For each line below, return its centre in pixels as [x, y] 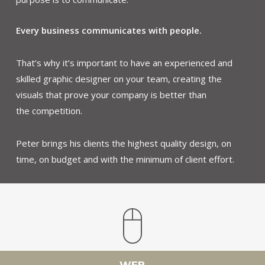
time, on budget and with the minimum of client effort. [125, 159]
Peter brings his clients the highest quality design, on [124, 143]
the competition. [49, 111]
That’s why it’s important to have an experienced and [125, 63]
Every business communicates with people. [109, 30]
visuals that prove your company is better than [112, 95]
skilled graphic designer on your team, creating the [119, 79]
